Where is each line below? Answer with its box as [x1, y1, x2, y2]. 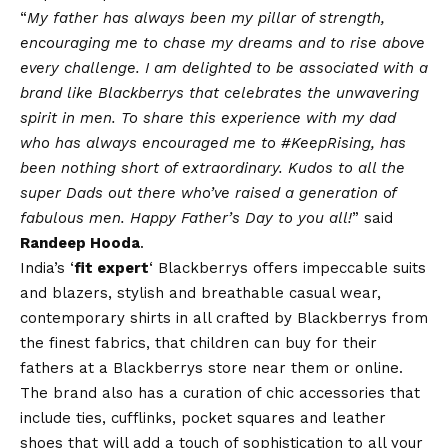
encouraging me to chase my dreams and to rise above [20, 34, 425, 53]
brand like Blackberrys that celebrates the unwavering [20, 84, 419, 103]
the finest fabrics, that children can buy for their [20, 334, 377, 353]
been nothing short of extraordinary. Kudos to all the [20, 159, 405, 178]
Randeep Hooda [20, 234, 140, 253]
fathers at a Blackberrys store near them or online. [20, 359, 403, 378]
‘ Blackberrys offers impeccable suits [149, 259, 426, 278]
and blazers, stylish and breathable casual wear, [20, 284, 381, 303]
